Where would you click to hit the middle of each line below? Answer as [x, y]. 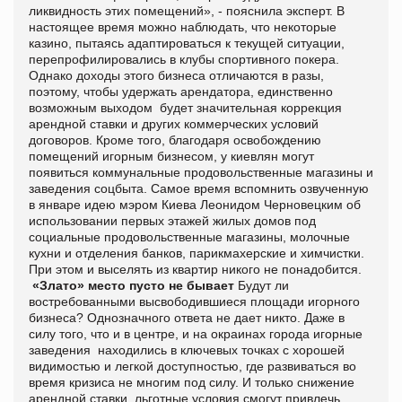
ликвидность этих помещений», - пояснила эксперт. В [187, 10]
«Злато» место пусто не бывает [133, 285]
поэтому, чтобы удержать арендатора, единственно [181, 91]
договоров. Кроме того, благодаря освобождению [175, 140]
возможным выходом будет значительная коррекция [185, 107]
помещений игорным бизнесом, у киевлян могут [171, 156]
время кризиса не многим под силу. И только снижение [192, 382]
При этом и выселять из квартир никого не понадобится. [195, 269]
